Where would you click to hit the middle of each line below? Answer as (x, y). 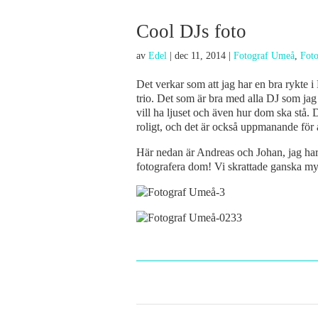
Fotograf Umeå (264, 56)
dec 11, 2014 (200, 56)
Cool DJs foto (191, 31)
